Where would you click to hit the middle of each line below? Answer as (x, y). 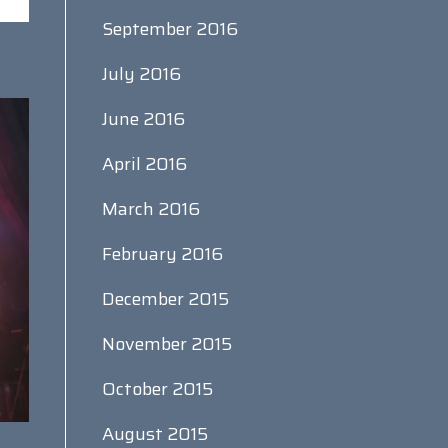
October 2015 (157, 389)
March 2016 (150, 209)
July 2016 (141, 74)
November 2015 (166, 344)
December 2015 (165, 299)
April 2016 (144, 164)
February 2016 (162, 254)
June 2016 (143, 119)
